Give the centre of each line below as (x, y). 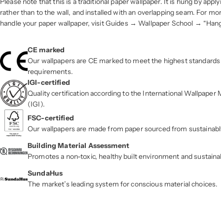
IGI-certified (49, 83)
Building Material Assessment (78, 146)
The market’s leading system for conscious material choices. (123, 184)
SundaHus (45, 173)
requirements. (50, 72)
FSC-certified (51, 118)
